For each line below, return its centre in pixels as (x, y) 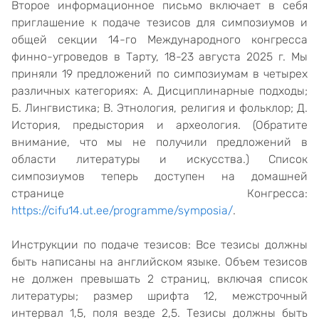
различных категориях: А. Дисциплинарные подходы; (159, 91)
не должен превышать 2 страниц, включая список (159, 279)
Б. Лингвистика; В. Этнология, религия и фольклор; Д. (159, 108)
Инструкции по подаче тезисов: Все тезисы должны (159, 245)
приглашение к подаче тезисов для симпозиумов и (159, 22)
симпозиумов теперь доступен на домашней (159, 176)
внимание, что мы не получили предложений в (159, 142)
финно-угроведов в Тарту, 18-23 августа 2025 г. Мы (159, 57)
